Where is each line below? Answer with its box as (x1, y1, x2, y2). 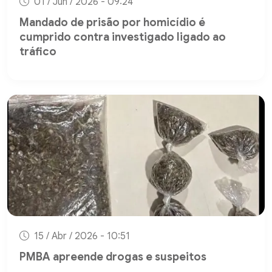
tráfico (19, 45, 56, 59)
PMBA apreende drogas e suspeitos (19, 250, 206, 264)
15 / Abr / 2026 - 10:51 (32, 230, 130, 243)
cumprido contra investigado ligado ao (19, 30, 226, 44)
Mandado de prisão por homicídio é (19, 16, 205, 30)
